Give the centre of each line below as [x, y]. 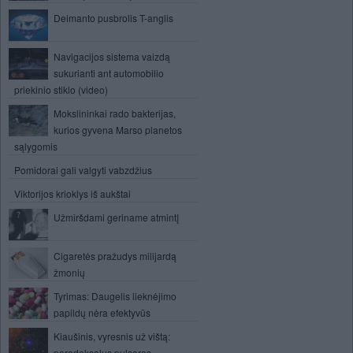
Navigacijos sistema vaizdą [112, 56]
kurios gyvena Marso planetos [118, 130]
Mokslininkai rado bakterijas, [115, 113]
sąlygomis [36, 146]
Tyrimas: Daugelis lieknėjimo [115, 296]
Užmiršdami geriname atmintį [116, 217]
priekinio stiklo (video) [61, 89]
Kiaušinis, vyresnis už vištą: [112, 336]
